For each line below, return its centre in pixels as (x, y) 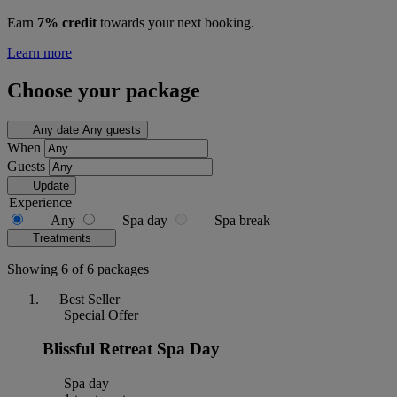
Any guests (111, 129)
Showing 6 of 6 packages (78, 269)
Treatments (63, 237)
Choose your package (104, 90)
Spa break (242, 220)
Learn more (39, 52)
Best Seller (90, 299)
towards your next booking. (175, 22)
